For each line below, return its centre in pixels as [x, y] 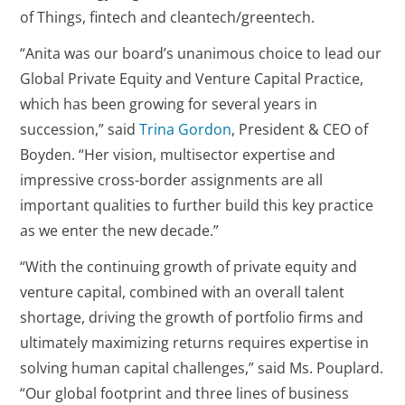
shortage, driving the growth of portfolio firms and [192, 317]
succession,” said [80, 129]
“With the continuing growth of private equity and [189, 267]
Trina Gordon [186, 129]
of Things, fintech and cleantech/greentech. [168, 17]
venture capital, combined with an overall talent [183, 292]
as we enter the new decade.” [120, 231]
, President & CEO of [300, 129]
